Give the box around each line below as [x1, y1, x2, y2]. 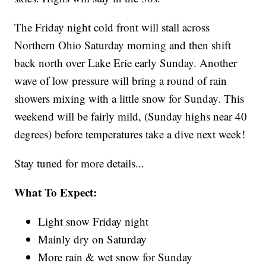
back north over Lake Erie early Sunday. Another [14, 55, 237, 70]
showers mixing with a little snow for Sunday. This [14, 90, 245, 106]
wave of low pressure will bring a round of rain [14, 72, 227, 88]
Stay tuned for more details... [14, 155, 145, 170]
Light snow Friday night [38, 213, 149, 229]
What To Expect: [14, 183, 97, 200]
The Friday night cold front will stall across [14, 19, 210, 34]
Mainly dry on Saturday [38, 231, 147, 246]
